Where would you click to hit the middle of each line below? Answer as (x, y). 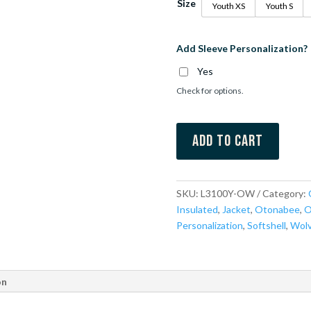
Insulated (197, 209)
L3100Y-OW (227, 193)
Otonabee (277, 209)
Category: (285, 193)
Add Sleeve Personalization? (242, 49)
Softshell (266, 225)
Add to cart (227, 141)
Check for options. (210, 91)
